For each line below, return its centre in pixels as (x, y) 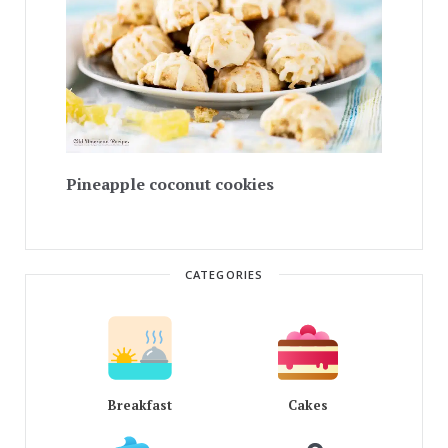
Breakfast (139, 404)
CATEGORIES (224, 276)
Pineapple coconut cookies (169, 183)
